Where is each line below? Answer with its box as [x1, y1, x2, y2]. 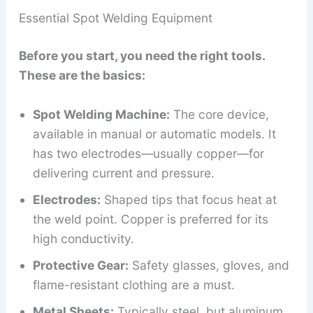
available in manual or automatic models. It [32, 126, 276, 141]
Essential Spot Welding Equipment [18, 10, 212, 26]
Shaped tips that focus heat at [100, 191, 277, 207]
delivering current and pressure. [32, 165, 214, 180]
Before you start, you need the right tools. [18, 48, 265, 64]
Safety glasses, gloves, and [128, 257, 289, 272]
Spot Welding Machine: [32, 106, 170, 122]
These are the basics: [18, 68, 145, 83]
